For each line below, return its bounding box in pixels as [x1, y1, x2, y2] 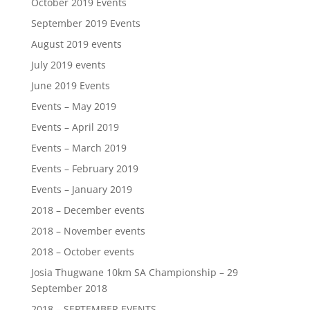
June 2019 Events [30, 79, 110, 92]
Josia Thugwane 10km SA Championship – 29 [30, 266, 238, 279]
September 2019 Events [30, 17, 140, 30]
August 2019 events [30, 37, 122, 51]
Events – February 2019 [30, 162, 138, 175]
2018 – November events [30, 224, 145, 237]
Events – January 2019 [30, 183, 132, 196]
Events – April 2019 [30, 120, 119, 134]
